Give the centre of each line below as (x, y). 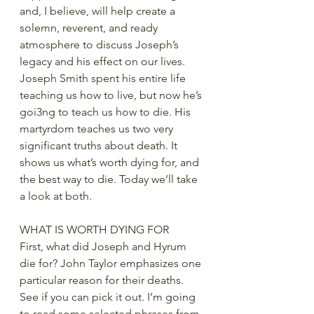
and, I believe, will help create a (99, 11)
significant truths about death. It (100, 145)
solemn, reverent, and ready (90, 28)
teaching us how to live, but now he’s (112, 95)
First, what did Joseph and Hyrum (104, 246)
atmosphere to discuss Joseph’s (101, 45)
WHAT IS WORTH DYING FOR (94, 230)
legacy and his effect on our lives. (104, 61)
